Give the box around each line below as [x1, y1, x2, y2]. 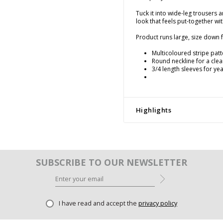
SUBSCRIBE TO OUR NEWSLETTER [36, 156, 187, 168]
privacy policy [138, 199, 177, 208]
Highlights [136, 105, 171, 114]
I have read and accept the [59, 199, 138, 208]
